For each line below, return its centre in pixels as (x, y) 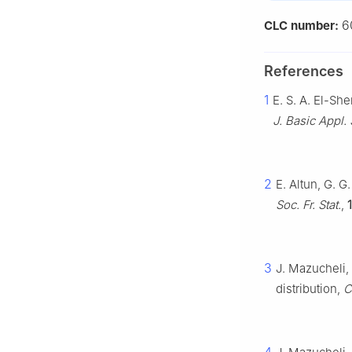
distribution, (310, 289)
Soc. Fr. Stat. (308, 205)
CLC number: (303, 26)
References (304, 71)
